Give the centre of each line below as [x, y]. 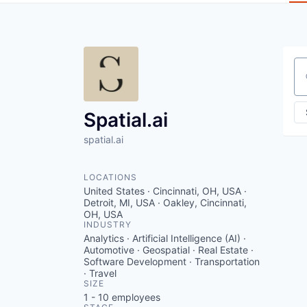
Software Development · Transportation [172, 261]
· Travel [100, 273]
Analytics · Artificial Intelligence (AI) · [165, 238]
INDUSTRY [108, 224]
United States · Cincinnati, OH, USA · [165, 191]
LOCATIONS [110, 177]
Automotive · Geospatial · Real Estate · [169, 250]
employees [135, 297]
